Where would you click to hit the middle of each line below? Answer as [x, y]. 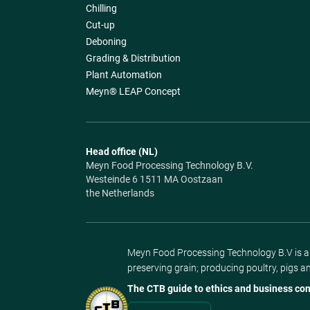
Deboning [106, 41]
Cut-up [100, 25]
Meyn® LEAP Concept [133, 91]
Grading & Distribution [133, 58]
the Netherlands [120, 193]
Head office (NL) [121, 151]
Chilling [101, 8]
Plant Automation [124, 74]
